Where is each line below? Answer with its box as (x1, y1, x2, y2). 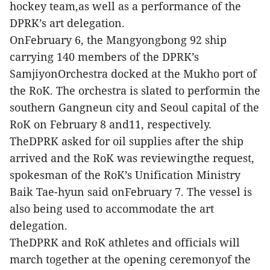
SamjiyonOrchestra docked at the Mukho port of (10, 66, 257, 81)
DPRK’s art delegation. (10, 16, 125, 31)
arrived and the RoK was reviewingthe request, (10, 151, 254, 166)
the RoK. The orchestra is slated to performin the (10, 83, 260, 98)
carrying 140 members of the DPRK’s (10, 49, 199, 64)
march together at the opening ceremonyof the (10, 252, 251, 267)
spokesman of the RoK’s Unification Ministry (10, 168, 240, 183)
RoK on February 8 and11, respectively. (10, 117, 212, 132)
